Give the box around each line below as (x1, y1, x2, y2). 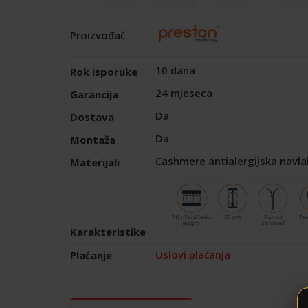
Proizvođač (70, 27, 125, 42)
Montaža (70, 132, 115, 146)
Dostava (70, 109, 114, 124)
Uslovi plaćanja (155, 247, 230, 261)
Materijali (70, 155, 120, 169)
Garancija (70, 87, 118, 101)
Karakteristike (70, 225, 146, 239)
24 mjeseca (155, 86, 212, 100)
